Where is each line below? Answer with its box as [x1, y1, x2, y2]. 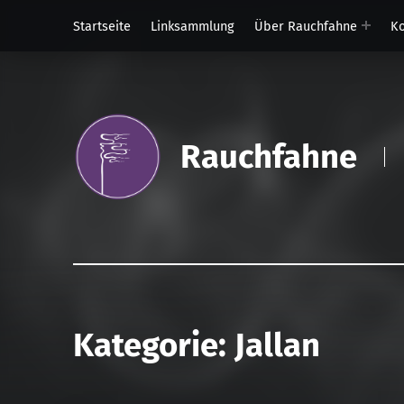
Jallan [234, 326, 320, 366]
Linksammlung [150, 17, 234, 34]
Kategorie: [72, 326, 234, 366]
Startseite [72, 17, 131, 34]
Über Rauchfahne [253, 17, 357, 34]
